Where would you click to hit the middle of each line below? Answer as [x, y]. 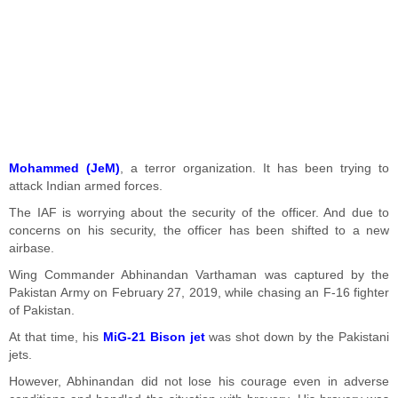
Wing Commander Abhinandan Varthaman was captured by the [199, 275]
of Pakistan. [42, 310]
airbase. [32, 248]
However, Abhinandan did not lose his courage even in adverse [199, 382]
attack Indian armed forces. [86, 186]
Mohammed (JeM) [64, 168]
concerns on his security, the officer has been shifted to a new [199, 231]
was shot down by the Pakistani [299, 337]
